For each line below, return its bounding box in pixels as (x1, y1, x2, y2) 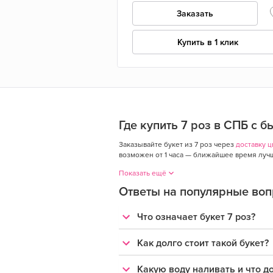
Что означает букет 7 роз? (136, 210, 255, 223)
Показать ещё (118, 168, 166, 177)
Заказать (177, 8, 214, 19)
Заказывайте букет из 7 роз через (118, 140, 236, 149)
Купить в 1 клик (177, 37, 239, 48)
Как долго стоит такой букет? (136, 236, 269, 249)
